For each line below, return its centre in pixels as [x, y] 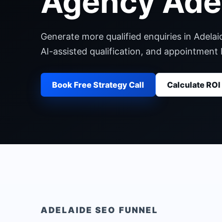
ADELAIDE [67, 210]
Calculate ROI [194, 85]
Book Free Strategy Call [98, 85]
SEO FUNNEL [125, 210]
